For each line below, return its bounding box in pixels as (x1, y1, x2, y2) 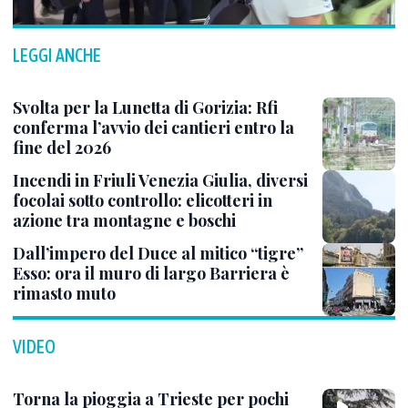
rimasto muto (13, 282, 116, 304)
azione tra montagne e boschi (13, 209, 236, 231)
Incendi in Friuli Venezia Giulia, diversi (13, 169, 308, 191)
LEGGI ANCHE (13, 45, 101, 66)
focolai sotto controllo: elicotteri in (13, 189, 272, 211)
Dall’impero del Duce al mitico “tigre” (13, 242, 303, 264)
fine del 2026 (13, 137, 111, 158)
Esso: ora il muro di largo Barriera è (13, 262, 290, 284)
